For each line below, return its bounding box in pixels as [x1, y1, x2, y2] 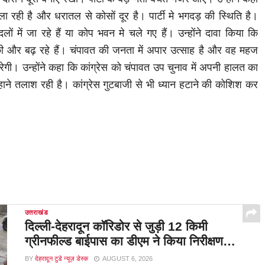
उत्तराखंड [24, 209, 49, 216]
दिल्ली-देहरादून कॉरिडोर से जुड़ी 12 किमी [24, 219, 208, 234]
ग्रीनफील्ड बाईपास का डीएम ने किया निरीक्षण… [24, 234, 235, 248]
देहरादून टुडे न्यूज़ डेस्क [34, 255, 88, 263]
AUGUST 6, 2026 [102, 255, 153, 263]
